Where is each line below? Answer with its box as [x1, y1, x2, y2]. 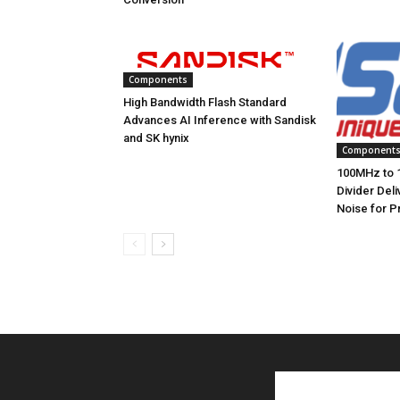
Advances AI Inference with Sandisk [123, 113, 316, 127]
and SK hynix [123, 131, 189, 145]
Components [129, 73, 187, 86]
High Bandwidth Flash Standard [123, 96, 287, 109]
